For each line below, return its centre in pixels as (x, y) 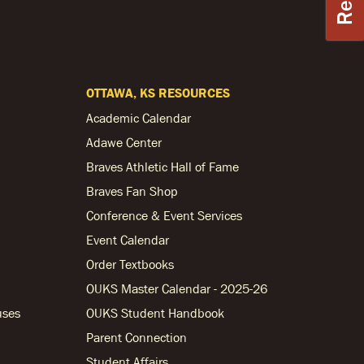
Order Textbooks (130, 264)
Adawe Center (124, 142)
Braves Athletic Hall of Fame (162, 167)
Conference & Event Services (164, 215)
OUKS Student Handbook (155, 313)
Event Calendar (128, 240)
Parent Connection (136, 337)
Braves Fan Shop (132, 191)
